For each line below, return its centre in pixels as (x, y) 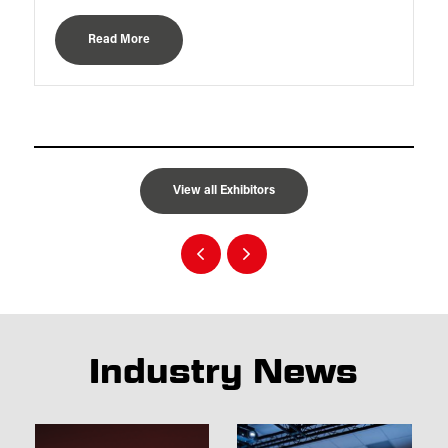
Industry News (224, 371)
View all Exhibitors (223, 191)
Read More (118, 40)
